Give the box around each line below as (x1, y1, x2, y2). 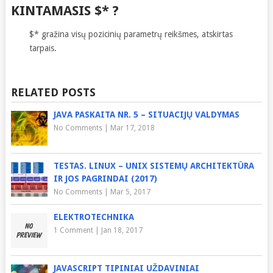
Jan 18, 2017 (101, 225, 143, 235)
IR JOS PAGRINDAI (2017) (53, 173, 157, 183)
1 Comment (53, 225, 93, 235)
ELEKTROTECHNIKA (53, 211, 134, 222)
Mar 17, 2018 (110, 123, 155, 132)
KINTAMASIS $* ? (10, 2, 119, 18)
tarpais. (29, 43, 57, 53)
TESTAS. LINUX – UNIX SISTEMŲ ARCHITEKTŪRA (53, 160, 254, 171)
